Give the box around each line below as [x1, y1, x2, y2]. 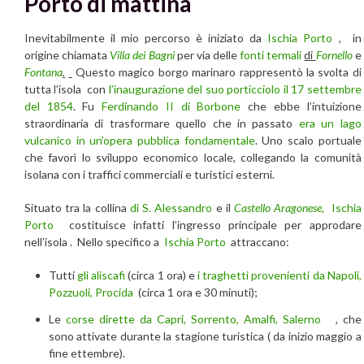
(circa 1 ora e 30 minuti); [133, 285, 258, 300]
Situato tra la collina [24, 201, 130, 215]
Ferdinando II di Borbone [102, 99, 241, 114]
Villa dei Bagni [110, 48, 177, 63]
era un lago [298, 116, 362, 131]
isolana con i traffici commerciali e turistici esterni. [24, 167, 275, 182]
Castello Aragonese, [234, 201, 328, 215]
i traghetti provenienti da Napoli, [197, 268, 362, 283]
